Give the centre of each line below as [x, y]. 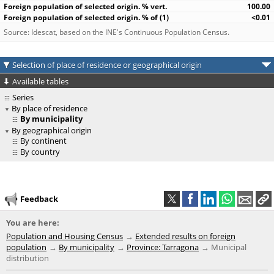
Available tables [40, 81]
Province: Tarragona [163, 247]
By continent [43, 141]
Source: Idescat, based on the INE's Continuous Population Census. [117, 32]
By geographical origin [52, 131]
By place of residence [50, 109]
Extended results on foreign [185, 236]
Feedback [39, 198]
